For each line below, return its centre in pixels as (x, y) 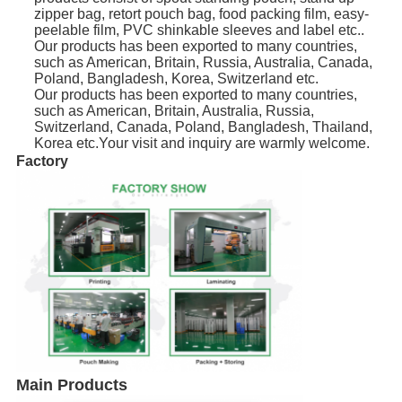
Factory (42, 162)
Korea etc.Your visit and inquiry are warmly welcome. (201, 144)
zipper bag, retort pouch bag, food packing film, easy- (201, 14)
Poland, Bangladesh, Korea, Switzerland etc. (176, 79)
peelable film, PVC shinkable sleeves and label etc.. (199, 31)
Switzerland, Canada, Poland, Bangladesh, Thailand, (203, 127)
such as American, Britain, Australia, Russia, (174, 111)
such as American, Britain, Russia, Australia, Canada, (203, 63)
